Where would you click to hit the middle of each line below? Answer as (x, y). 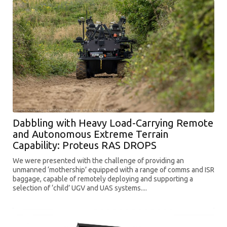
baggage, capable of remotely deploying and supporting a (103, 179)
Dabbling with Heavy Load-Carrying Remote (113, 123)
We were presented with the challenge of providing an (98, 160)
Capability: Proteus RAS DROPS (85, 145)
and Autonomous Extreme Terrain (90, 134)
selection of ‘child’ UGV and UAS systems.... (80, 188)
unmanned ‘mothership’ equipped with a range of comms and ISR (113, 169)
